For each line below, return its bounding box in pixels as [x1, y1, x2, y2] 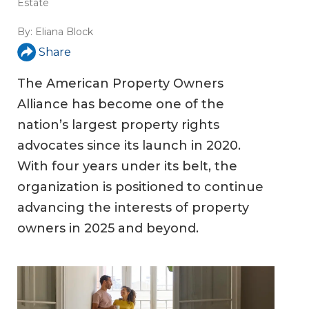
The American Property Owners [17, 76, 223, 92]
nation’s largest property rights [17, 117, 219, 133]
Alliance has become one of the [17, 97, 224, 112]
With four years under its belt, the [17, 159, 237, 175]
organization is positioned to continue [17, 179, 263, 195]
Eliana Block [35, 26, 93, 39]
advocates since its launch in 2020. [17, 138, 241, 154]
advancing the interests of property [17, 200, 249, 216]
